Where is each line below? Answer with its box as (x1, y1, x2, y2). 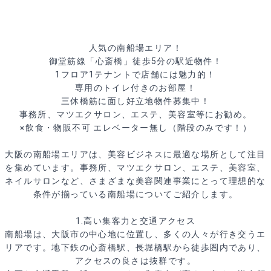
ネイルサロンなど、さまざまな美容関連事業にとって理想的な (5, 176, 266, 186)
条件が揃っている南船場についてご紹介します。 (33, 189, 238, 199)
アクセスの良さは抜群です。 (74, 256, 197, 266)
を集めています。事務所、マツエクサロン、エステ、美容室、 (5, 163, 266, 172)
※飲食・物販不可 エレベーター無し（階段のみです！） (19, 123, 252, 132)
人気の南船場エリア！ (89, 43, 182, 53)
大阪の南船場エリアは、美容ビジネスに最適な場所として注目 (5, 149, 266, 159)
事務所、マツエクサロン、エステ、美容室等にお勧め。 (19, 109, 252, 119)
